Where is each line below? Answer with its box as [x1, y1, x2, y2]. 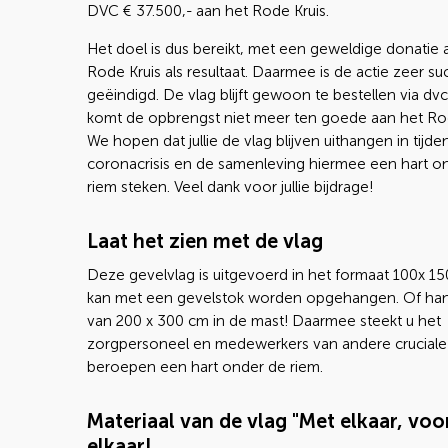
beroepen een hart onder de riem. [87, 358, 323, 376]
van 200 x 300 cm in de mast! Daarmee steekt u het [87, 312, 441, 330]
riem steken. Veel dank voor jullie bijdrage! [87, 178, 373, 196]
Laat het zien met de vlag [87, 229, 323, 253]
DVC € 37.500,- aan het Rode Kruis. [87, 2, 329, 20]
